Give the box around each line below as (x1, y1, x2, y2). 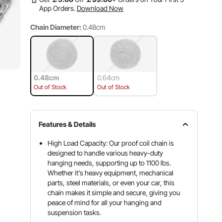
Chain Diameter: (30, 23, 82, 31)
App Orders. (39, 4, 76, 12)
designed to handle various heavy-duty (48, 149, 164, 157)
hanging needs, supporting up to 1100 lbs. (48, 159, 171, 167)
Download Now (77, 4, 124, 12)
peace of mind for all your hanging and (48, 198, 162, 207)
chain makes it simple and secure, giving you (48, 188, 180, 197)
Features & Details (39, 120, 96, 128)
